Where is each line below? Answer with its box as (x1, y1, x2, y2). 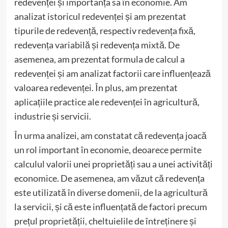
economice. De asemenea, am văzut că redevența (14, 173, 205, 184)
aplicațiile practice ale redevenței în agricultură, (14, 96, 199, 108)
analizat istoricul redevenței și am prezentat (14, 11, 186, 22)
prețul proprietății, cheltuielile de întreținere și (14, 215, 196, 227)
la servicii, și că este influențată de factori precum (14, 201, 207, 213)
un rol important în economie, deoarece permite (14, 144, 202, 156)
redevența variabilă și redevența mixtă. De (14, 39, 180, 51)
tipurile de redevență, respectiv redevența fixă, (14, 25, 195, 37)
